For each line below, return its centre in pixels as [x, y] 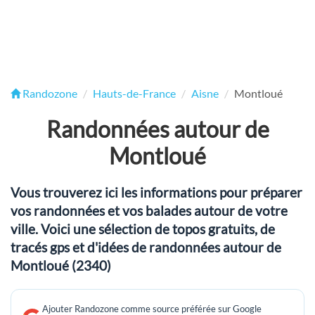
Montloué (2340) [61, 265]
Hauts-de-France [134, 93]
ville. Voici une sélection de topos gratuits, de [143, 229]
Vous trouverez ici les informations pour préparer [156, 192]
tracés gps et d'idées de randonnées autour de [146, 247]
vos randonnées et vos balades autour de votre [149, 211]
